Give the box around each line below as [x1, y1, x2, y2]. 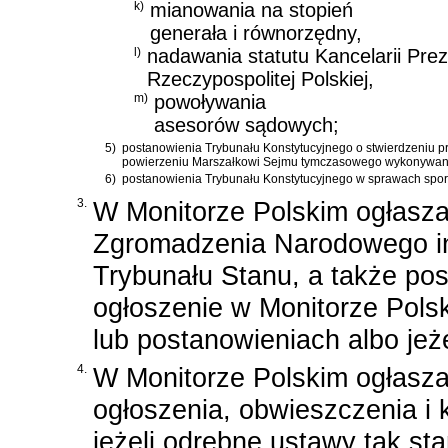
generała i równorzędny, [150, 22, 362, 45]
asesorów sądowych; [154, 114, 339, 137]
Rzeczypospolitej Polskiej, [147, 68, 374, 91]
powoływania [154, 91, 266, 114]
